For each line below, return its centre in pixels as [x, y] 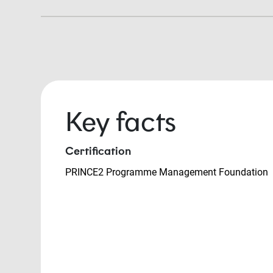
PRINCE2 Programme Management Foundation [168, 172]
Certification [98, 151]
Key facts [121, 122]
